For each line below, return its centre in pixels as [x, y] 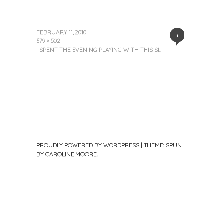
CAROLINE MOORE [71, 154]
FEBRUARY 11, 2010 [61, 32]
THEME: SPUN [163, 145]
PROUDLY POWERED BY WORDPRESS [88, 145]
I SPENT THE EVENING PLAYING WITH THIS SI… [99, 49]
